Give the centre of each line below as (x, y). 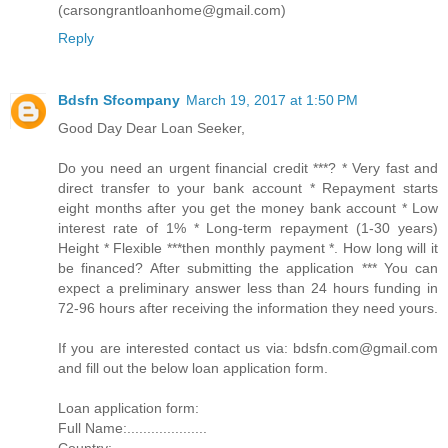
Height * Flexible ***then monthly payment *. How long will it (248, 247)
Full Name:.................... (132, 427)
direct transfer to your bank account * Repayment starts (248, 187)
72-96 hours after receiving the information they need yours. (248, 307)
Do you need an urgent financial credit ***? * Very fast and (248, 167)
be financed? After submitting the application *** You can (248, 267)
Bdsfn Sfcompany (119, 99)
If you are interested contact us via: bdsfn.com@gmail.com (248, 347)
